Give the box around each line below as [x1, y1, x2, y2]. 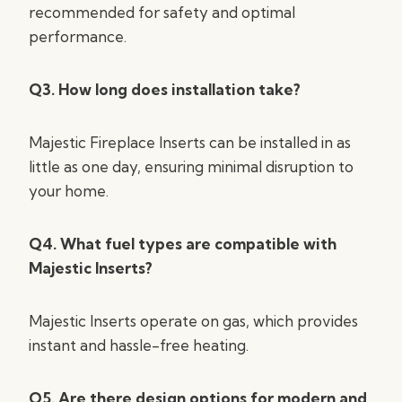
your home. [29, 181, 109, 200]
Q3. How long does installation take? [29, 80, 301, 99]
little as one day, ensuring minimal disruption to [29, 157, 354, 176]
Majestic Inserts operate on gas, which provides [29, 311, 358, 330]
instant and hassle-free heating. [29, 336, 249, 354]
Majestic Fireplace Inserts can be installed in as [29, 133, 351, 152]
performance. [29, 27, 127, 46]
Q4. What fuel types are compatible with [29, 234, 336, 253]
